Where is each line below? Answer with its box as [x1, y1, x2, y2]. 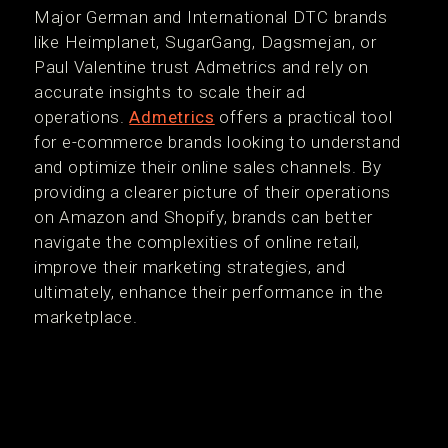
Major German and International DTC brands [34, 7, 388, 27]
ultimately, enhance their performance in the [34, 282, 384, 302]
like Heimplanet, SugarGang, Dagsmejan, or [34, 32, 377, 52]
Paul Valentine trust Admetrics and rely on [34, 57, 369, 77]
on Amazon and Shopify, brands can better [34, 207, 374, 227]
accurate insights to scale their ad [34, 82, 306, 102]
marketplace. [34, 307, 138, 327]
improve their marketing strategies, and [34, 257, 346, 277]
